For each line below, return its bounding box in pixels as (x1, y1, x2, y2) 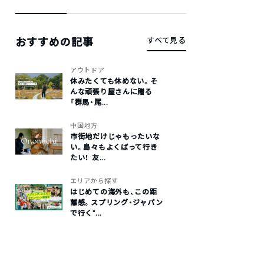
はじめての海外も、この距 (70, 187, 157, 196)
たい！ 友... (70, 153, 106, 162)
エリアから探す (70, 177, 118, 185)
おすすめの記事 (15, 35, 94, 49)
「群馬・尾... (70, 98, 108, 107)
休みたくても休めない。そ (70, 77, 158, 85)
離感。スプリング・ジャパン (70, 198, 163, 207)
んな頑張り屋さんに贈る (70, 87, 153, 96)
